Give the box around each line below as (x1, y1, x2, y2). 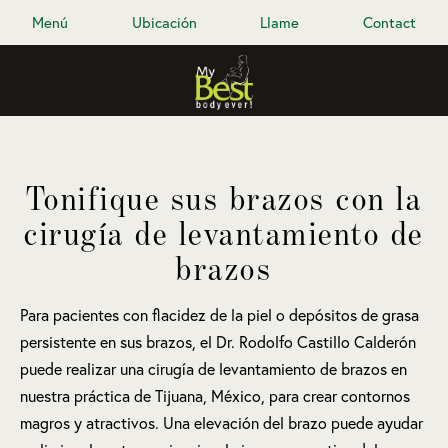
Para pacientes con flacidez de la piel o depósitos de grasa (20, 305, 419, 325)
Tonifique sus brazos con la (25, 178, 423, 218)
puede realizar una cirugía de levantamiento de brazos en (20, 359, 407, 379)
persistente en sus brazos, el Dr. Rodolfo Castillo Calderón (20, 332, 416, 352)
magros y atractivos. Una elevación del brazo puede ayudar (20, 413, 423, 433)
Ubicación (131, 13, 197, 32)
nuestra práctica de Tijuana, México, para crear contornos (20, 386, 410, 406)
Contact (363, 13, 417, 32)
